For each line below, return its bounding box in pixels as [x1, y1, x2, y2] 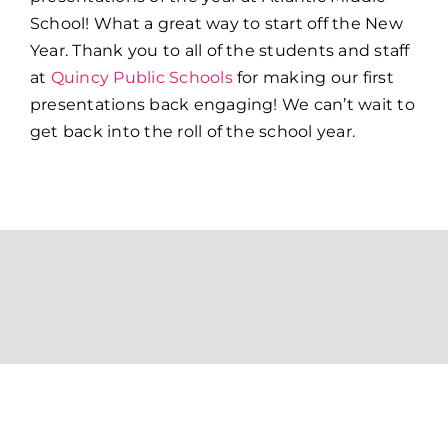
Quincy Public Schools [50, 68, 233, 88]
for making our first [232, 68, 394, 88]
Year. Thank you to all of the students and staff [29, 41, 410, 61]
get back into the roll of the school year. [29, 122, 356, 142]
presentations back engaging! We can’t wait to [29, 95, 415, 115]
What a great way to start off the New [89, 14, 403, 34]
